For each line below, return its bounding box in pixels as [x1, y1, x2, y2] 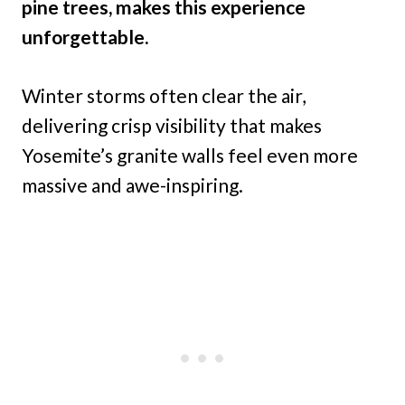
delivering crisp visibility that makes [22, 114, 322, 137]
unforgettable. [22, 25, 148, 49]
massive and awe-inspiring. [22, 174, 243, 197]
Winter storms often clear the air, [22, 84, 306, 108]
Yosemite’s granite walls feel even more [22, 144, 358, 167]
